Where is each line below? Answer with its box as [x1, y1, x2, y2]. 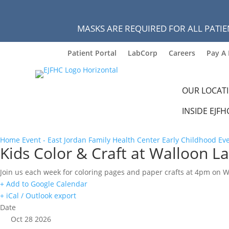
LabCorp [128, 48, 157, 58]
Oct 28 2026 [11, 214, 51, 224]
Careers [169, 48, 195, 58]
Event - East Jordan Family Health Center [22, 135, 160, 145]
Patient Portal [67, 48, 117, 58]
